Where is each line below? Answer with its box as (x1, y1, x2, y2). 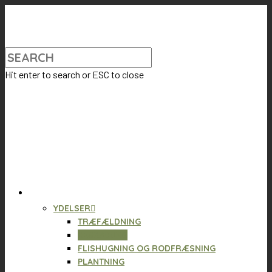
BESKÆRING (78, 229, 127, 240)
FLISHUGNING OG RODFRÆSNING (78, 243, 216, 254)
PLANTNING (78, 256, 124, 267)
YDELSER (53, 203, 90, 214)
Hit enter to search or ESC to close (5, 69, 144, 80)
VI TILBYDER (35, 187, 85, 198)
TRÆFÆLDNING (78, 216, 141, 227)
